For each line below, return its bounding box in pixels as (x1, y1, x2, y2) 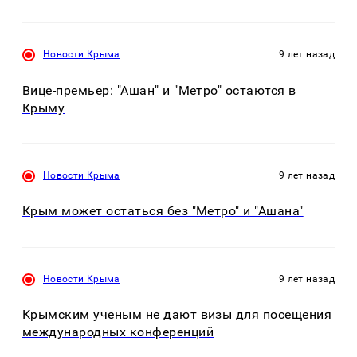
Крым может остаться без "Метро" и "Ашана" (22, 203, 304, 219)
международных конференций (22, 324, 214, 339)
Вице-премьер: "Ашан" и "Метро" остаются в (22, 82, 296, 98)
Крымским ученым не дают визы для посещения (22, 306, 332, 322)
